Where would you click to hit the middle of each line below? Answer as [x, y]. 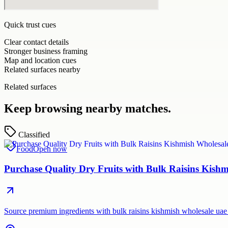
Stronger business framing [46, 51]
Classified [34, 135]
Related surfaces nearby [42, 69]
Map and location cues [40, 60]
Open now [50, 149]
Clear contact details [36, 42]
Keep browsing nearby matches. [88, 108]
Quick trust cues [30, 24]
